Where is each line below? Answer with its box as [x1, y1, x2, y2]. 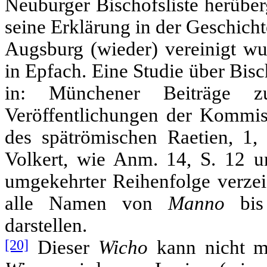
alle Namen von [5, 192, 168, 214]
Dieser [29, 236, 98, 258]
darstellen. [5, 214, 87, 236]
